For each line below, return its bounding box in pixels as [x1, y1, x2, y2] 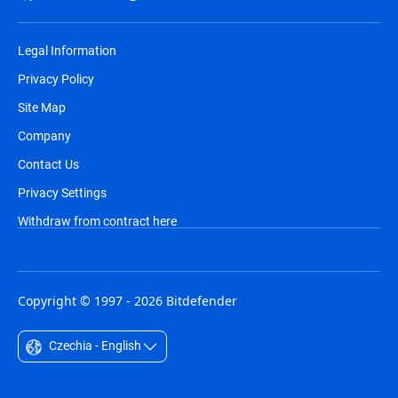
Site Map [18, 99, 66, 115]
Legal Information [18, 42, 116, 59]
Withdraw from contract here [18, 212, 177, 229]
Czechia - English [45, 337, 141, 354]
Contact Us [18, 155, 79, 172]
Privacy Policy [18, 70, 94, 87]
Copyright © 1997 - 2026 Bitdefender [18, 292, 237, 309]
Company [18, 127, 71, 144]
